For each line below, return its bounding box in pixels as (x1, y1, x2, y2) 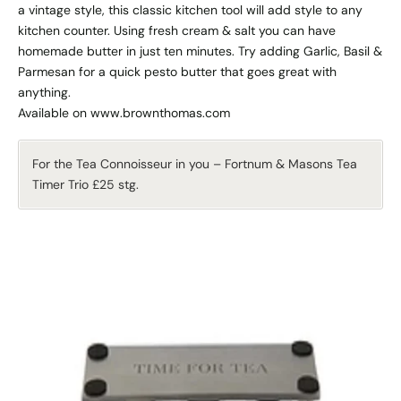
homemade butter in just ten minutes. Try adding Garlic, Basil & (18, 42, 382, 59)
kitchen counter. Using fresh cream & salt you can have (18, 21, 336, 38)
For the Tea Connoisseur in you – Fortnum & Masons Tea (32, 155, 357, 172)
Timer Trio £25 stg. (32, 175, 139, 192)
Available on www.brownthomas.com (18, 104, 230, 121)
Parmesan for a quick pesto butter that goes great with (18, 63, 337, 80)
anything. (18, 83, 71, 100)
